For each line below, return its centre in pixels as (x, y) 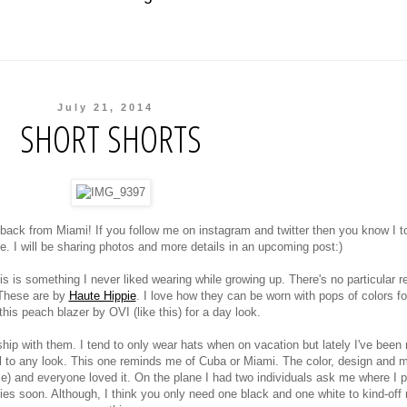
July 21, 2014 (106, 107)
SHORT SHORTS (111, 138)
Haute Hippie (102, 296)
